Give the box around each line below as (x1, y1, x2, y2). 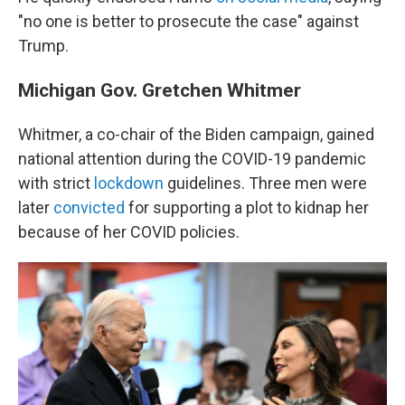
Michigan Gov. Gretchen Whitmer (18, 79, 301, 101)
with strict (18, 174, 94, 193)
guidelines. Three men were (164, 174, 367, 193)
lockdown (94, 174, 164, 193)
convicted (53, 198, 125, 217)
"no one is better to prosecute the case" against (18, 12, 359, 31)
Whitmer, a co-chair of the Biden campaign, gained (18, 125, 374, 144)
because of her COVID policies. (18, 222, 240, 241)
